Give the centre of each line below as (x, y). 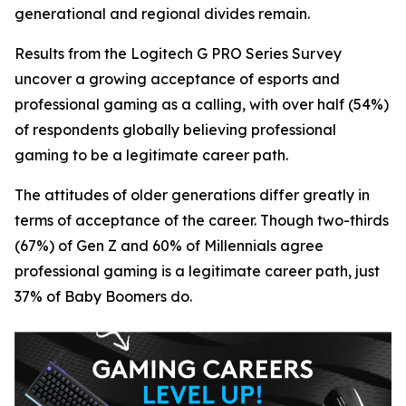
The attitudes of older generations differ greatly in (192, 195)
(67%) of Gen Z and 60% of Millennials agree (169, 246)
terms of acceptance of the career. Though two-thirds (202, 220)
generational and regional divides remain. (162, 14)
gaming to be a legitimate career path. (151, 155)
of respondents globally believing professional (175, 130)
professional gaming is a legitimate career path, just (197, 271)
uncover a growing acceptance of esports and (177, 79)
